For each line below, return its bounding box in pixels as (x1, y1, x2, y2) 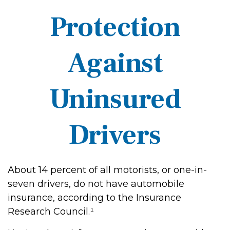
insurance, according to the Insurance (8, 192, 181, 203)
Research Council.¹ (8, 206, 94, 217)
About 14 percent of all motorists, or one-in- (8, 164, 207, 176)
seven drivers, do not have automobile (8, 178, 184, 189)
